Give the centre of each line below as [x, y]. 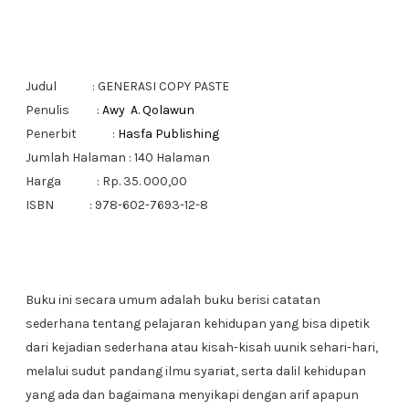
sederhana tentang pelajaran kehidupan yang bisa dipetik [197, 324]
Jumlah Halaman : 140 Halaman [117, 157]
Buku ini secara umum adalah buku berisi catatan [173, 300]
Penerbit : [71, 134]
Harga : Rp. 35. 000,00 [106, 181]
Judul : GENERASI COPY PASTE [127, 86]
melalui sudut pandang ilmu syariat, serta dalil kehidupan [195, 371]
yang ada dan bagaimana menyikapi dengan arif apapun [192, 395]
